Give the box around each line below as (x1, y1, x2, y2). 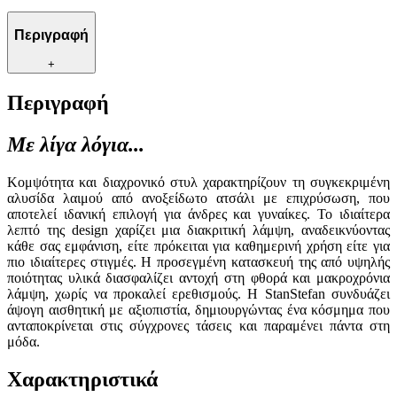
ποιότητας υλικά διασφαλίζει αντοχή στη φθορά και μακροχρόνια (7, 269, 390, 285)
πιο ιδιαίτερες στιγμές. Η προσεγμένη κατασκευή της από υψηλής (7, 253, 390, 269)
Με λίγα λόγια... (7, 132, 144, 156)
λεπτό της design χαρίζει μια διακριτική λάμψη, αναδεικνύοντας (7, 222, 390, 237)
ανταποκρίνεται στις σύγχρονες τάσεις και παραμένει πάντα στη (7, 317, 390, 333)
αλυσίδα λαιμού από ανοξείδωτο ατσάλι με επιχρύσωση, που (7, 190, 390, 206)
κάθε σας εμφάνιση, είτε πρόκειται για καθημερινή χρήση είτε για (7, 237, 390, 253)
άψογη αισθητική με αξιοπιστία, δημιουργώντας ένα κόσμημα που (7, 301, 390, 317)
